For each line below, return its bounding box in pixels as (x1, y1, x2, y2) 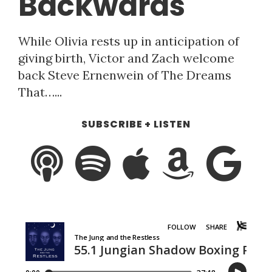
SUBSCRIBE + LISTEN (81, 117, 191, 132)
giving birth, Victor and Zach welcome (18, 50, 234, 66)
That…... (18, 84, 62, 100)
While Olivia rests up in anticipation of (18, 33, 239, 49)
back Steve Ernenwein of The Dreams (18, 67, 231, 83)
